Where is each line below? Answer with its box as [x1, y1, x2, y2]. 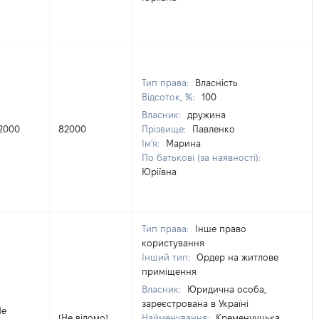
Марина [166, 138, 201, 148]
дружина [187, 110, 226, 120]
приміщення [142, 266, 197, 276]
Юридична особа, [187, 284, 266, 294]
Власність [195, 78, 238, 88]
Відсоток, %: [142, 92, 198, 102]
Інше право [195, 224, 246, 234]
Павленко [192, 124, 235, 134]
